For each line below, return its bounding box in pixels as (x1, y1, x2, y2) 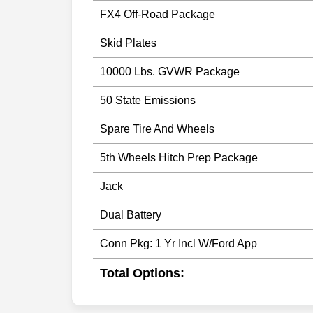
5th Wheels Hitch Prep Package (100, 151, 258, 163)
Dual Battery (100, 208, 161, 221)
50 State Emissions (100, 94, 196, 106)
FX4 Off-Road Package (100, 8, 215, 20)
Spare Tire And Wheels (100, 122, 214, 135)
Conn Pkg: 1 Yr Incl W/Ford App (100, 237, 257, 249)
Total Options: (100, 265, 184, 280)
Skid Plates (100, 36, 156, 49)
